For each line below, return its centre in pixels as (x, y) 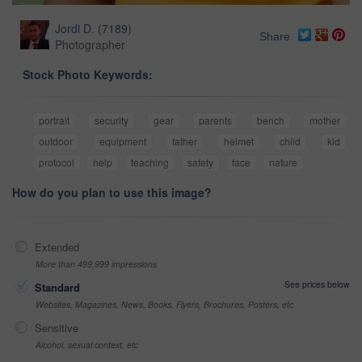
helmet (238, 141)
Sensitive (57, 327)
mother (325, 120)
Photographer (90, 44)
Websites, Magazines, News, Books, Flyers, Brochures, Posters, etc (164, 304)
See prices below (317, 284)
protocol (57, 162)
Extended (57, 246)
